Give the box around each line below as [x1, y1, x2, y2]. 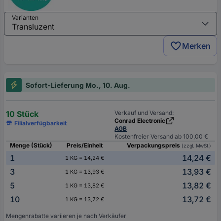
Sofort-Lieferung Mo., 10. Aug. [26, 80, 130, 89]
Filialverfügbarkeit [14, 119, 67, 127]
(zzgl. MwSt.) [182, 142, 211, 148]
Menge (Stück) [10, 141, 52, 149]
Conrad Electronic [114, 116, 166, 124]
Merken [182, 40, 211, 51]
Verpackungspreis [127, 141, 182, 149]
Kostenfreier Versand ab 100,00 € [114, 132, 209, 140]
